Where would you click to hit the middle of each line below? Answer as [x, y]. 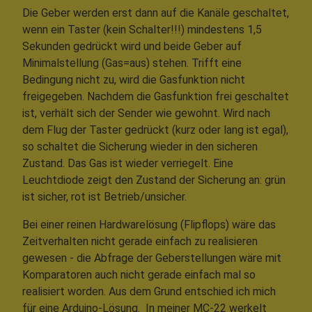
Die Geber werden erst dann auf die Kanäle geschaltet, [156, 13]
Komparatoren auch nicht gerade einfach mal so [139, 274]
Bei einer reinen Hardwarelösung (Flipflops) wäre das [149, 224]
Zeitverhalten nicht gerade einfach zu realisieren [140, 241]
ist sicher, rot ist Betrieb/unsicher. [104, 196]
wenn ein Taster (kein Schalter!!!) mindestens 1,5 [142, 29]
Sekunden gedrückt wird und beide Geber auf [132, 46]
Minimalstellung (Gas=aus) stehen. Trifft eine [132, 63]
